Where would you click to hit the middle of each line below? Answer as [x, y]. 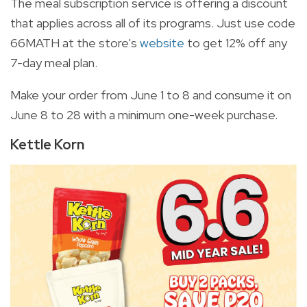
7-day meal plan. [54, 63]
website [162, 43]
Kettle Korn [47, 144]
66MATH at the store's [75, 43]
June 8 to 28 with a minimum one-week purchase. [144, 115]
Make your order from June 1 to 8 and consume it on [151, 95]
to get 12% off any [236, 43]
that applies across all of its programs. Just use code [153, 23]
